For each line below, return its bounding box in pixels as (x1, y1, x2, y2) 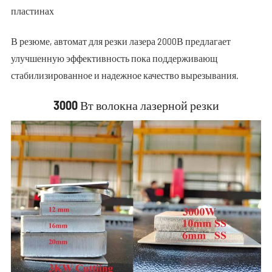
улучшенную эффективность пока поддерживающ (10, 52, 217, 64)
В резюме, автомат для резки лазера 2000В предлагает (10, 35, 231, 47)
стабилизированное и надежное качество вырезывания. (10, 69, 239, 81)
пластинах (10, 4, 54, 16)
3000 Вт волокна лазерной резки (53, 97, 219, 112)
